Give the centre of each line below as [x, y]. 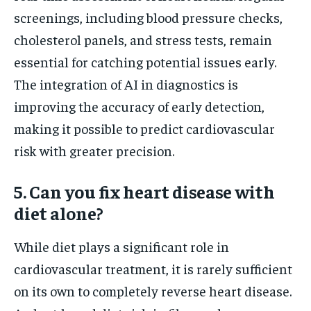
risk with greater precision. [94, 150]
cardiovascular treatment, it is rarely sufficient [153, 268]
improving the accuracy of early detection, [139, 106]
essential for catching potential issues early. [145, 61]
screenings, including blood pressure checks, [148, 17]
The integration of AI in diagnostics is [126, 83]
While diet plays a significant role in [121, 246]
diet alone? [59, 212]
